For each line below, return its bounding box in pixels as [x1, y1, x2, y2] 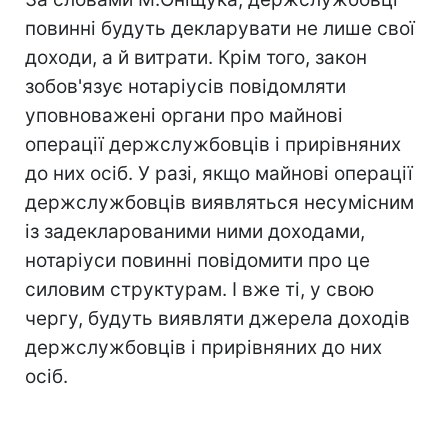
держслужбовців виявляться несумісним [25, 190, 414, 214]
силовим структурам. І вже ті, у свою [25, 277, 374, 301]
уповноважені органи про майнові [25, 103, 343, 127]
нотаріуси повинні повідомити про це [25, 248, 370, 272]
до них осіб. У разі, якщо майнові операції [25, 161, 413, 185]
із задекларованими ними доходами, [25, 219, 365, 243]
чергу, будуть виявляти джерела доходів [25, 306, 410, 330]
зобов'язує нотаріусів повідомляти [25, 74, 346, 98]
